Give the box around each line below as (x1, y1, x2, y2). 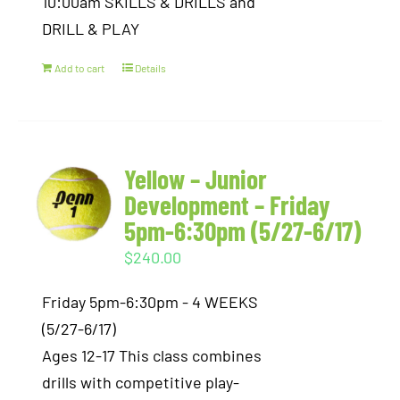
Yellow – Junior (124, 162, 268, 195)
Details (135, 62, 167, 74)
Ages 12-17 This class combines (42, 346, 262, 365)
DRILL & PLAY (42, 19, 140, 38)
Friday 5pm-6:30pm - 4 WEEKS (42, 292, 259, 312)
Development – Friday (124, 188, 331, 221)
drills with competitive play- (42, 372, 240, 392)
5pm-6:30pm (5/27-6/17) (124, 214, 362, 246)
